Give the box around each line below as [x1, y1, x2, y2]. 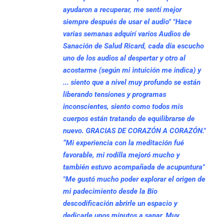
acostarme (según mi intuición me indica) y [63, 65, 201, 75]
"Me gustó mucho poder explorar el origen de [63, 174, 206, 184]
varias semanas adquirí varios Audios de [63, 29, 191, 38]
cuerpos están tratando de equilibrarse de [63, 114, 195, 123]
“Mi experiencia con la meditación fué [63, 138, 185, 147]
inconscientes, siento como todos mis [63, 102, 184, 111]
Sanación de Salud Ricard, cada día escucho [63, 41, 204, 50]
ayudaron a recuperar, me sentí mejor [63, 5, 182, 14]
